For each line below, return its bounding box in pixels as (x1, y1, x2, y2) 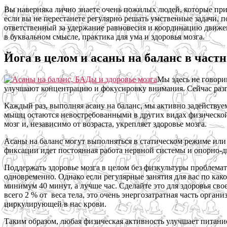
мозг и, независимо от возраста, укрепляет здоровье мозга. (4, 120, 207, 129)
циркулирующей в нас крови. (4, 200, 106, 209)
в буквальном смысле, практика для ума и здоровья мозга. (4, 32, 205, 41)
